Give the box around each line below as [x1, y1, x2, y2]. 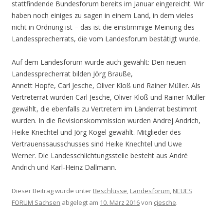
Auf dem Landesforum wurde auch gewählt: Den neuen [12, 57, 186, 67]
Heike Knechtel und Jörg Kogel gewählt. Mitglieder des [12, 127, 181, 137]
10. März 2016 [100, 198, 140, 207]
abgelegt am [60, 198, 100, 207]
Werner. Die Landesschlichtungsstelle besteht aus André [12, 151, 188, 161]
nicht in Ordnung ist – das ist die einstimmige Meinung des [12, 22, 195, 32]
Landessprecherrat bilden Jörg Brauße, [12, 69, 133, 79]
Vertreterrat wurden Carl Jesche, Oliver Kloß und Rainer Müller [12, 92, 205, 102]
